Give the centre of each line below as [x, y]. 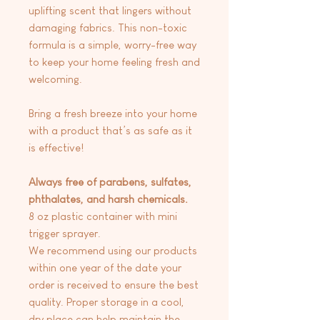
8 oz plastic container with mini [103, 216]
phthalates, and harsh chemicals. [108, 199]
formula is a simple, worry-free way [112, 44]
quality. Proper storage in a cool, [106, 301]
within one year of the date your [105, 267]
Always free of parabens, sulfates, [110, 181]
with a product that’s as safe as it [110, 130]
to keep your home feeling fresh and [114, 61]
